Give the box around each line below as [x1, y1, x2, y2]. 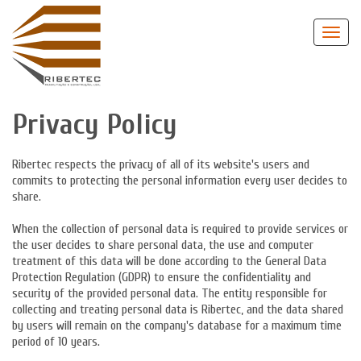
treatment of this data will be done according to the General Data [12, 254, 326, 268]
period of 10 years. [12, 334, 100, 349]
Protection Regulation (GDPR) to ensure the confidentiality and [12, 270, 311, 284]
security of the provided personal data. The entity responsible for [12, 286, 327, 301]
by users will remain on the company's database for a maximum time [12, 318, 342, 333]
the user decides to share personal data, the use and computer [12, 238, 313, 252]
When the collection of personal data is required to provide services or [12, 222, 348, 236]
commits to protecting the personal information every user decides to [12, 173, 347, 188]
